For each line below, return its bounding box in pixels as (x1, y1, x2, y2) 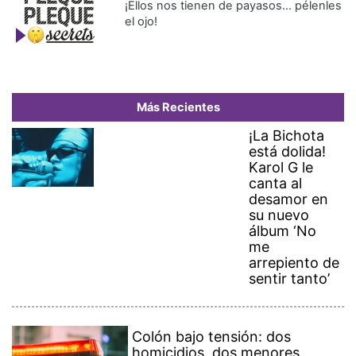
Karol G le (249, 159, 314, 176)
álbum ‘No (249, 222, 317, 240)
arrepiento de (249, 254, 340, 272)
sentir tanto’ (249, 270, 331, 288)
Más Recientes (136, 100, 220, 115)
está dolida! (249, 143, 327, 161)
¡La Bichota (249, 127, 325, 145)
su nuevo (249, 207, 310, 224)
